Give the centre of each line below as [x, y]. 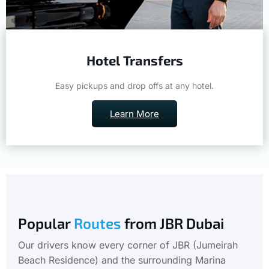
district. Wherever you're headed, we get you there [134, 255]
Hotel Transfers [134, 41]
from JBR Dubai [173, 203]
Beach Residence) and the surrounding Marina [122, 240]
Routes [98, 203]
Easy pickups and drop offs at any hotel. [134, 66]
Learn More [134, 94]
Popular [46, 203]
